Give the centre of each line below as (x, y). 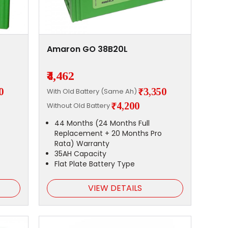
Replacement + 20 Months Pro (108, 134)
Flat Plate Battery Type (94, 164)
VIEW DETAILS (115, 188)
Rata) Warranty (82, 144)
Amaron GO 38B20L (87, 49)
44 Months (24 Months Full (102, 123)
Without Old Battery (79, 105)
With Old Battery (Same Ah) (92, 91)
